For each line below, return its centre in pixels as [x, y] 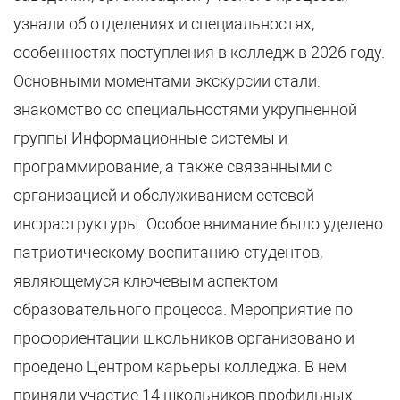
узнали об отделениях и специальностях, [164, 24]
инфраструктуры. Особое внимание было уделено [198, 224]
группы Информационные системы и [150, 138]
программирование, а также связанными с [173, 167]
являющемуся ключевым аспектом [146, 281]
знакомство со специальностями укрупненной [185, 109]
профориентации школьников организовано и [184, 338]
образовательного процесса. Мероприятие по [183, 309]
